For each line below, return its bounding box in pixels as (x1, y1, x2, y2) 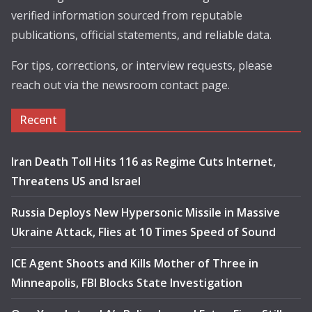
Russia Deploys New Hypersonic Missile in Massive (11, 205, 280, 221)
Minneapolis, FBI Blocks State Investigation (11, 275, 242, 291)
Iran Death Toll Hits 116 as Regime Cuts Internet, (11, 154, 276, 170)
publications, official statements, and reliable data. (11, 27, 272, 43)
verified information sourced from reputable (11, 8, 242, 24)
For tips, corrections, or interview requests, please (11, 58, 272, 74)
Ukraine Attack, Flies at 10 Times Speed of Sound (11, 224, 276, 240)
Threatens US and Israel (11, 173, 141, 189)
